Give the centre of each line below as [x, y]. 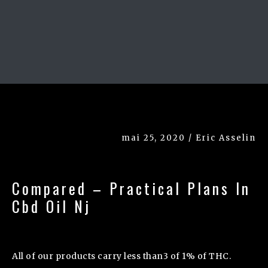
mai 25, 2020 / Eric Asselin [189, 138]
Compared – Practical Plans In [131, 188]
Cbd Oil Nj [51, 206]
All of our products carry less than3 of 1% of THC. [121, 256]
